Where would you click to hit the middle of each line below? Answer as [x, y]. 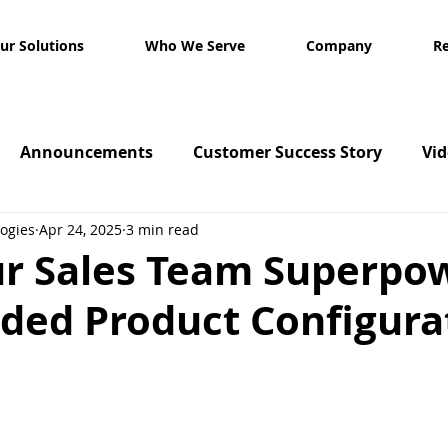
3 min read [162, 229]
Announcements [86, 152]
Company [339, 45]
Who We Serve [194, 45]
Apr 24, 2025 [80, 229]
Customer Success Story [287, 152]
